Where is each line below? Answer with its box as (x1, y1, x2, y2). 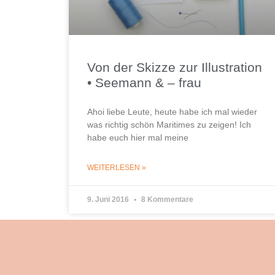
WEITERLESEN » (87, 163, 146, 172)
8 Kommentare (139, 195, 193, 204)
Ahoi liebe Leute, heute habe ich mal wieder (87, 106, 257, 117)
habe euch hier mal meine (87, 132, 188, 142)
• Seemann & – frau (87, 75, 201, 90)
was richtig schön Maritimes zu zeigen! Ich (87, 119, 251, 130)
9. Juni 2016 (87, 195, 131, 204)
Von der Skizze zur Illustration (87, 60, 262, 74)
